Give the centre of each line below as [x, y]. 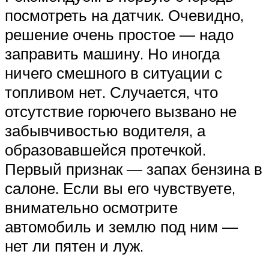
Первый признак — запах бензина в [134, 169]
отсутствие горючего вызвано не [121, 111]
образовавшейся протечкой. [105, 150]
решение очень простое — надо [119, 35]
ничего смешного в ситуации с [113, 73]
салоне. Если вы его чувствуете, [120, 188]
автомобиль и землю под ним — [121, 227]
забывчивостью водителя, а [105, 131]
